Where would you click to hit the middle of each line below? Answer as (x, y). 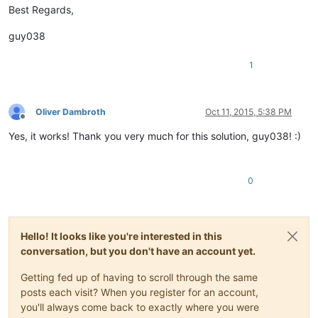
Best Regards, (41, 9)
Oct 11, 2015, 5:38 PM (248, 111)
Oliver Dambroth (71, 111)
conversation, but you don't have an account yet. (138, 251)
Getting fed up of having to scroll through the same (139, 277)
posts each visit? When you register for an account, (139, 292)
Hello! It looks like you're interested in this (121, 236)
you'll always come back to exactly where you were (140, 307)
